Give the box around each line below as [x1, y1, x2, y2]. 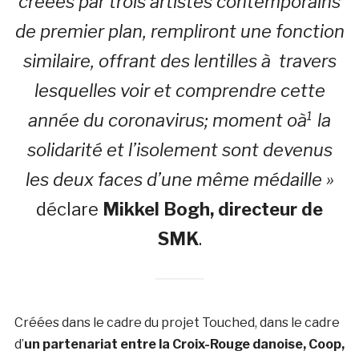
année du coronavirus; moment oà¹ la [28, 109, 331, 131]
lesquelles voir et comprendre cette [34, 79, 325, 101]
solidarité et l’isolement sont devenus [26, 139, 333, 160]
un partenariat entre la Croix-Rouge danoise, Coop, [23, 336, 345, 352]
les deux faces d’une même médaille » [25, 168, 334, 190]
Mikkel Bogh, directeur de [103, 198, 323, 220]
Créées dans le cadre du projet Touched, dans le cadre [14, 314, 340, 330]
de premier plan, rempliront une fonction [14, 20, 345, 42]
